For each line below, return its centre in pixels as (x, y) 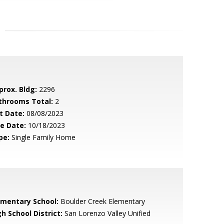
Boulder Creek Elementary (101, 201)
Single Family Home (42, 137)
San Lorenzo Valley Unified (106, 213)
